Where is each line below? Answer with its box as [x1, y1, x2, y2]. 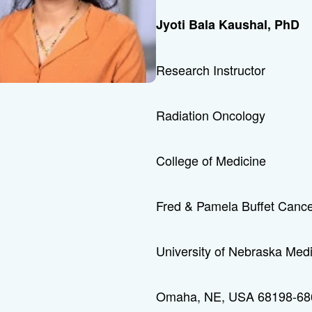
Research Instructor [156, 61, 266, 79]
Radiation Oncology [156, 106, 266, 124]
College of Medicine [156, 151, 267, 169]
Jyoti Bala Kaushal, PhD [156, 15, 300, 33]
